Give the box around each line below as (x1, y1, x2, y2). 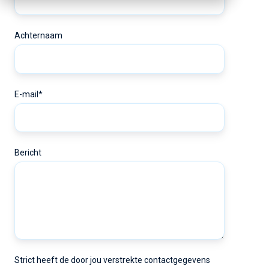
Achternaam (14, 31, 62, 41)
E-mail (14, 89, 38, 99)
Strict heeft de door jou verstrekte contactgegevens (14, 255, 210, 265)
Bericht (14, 148, 41, 158)
